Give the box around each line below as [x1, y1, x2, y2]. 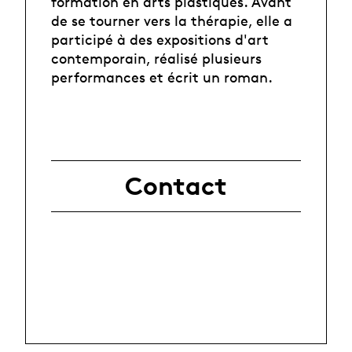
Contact [125, 171, 227, 202]
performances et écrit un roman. [51, 68, 273, 86]
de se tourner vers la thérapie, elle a [51, 11, 292, 29]
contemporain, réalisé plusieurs [51, 49, 262, 67]
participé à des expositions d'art [51, 30, 269, 48]
